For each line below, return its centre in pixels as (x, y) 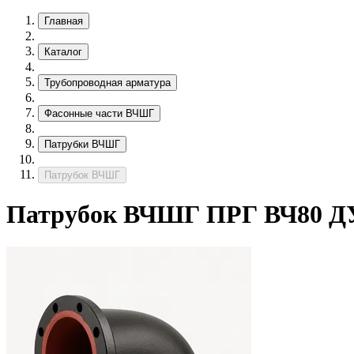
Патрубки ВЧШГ (82, 144)
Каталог (63, 52)
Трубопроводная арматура (107, 83)
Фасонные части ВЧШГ (99, 113)
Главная (64, 21)
